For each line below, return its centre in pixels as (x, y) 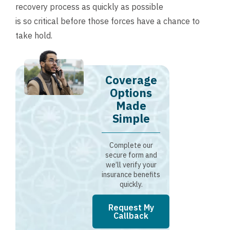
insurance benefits (131, 175)
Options (131, 93)
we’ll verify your (131, 165)
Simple (131, 119)
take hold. (34, 35)
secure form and (131, 155)
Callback (131, 216)
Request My (131, 208)
